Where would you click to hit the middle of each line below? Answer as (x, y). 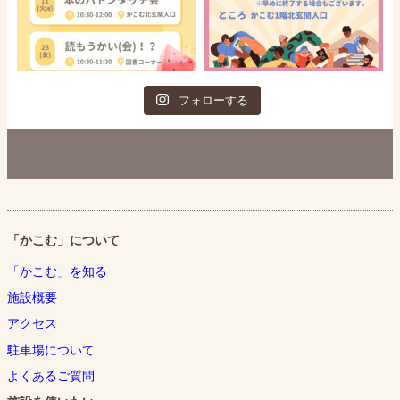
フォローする (213, 100)
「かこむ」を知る (57, 271)
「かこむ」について (63, 241)
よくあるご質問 (51, 376)
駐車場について (51, 350)
